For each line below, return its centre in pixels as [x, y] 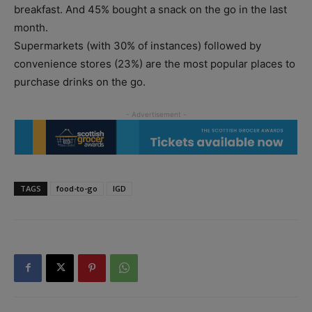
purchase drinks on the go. [80, 81]
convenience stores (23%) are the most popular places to [155, 63]
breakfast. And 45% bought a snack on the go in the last [150, 9]
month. [31, 27]
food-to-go [77, 188]
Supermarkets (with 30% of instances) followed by [138, 45]
